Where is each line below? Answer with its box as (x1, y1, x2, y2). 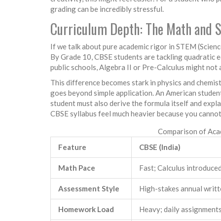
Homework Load (58, 204, 114, 214)
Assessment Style (58, 184, 119, 193)
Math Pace (58, 163, 95, 172)
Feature (58, 142, 86, 151)
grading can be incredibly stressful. (50, 4, 164, 13)
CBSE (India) (139, 142, 181, 151)
